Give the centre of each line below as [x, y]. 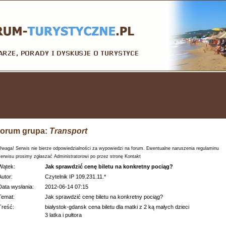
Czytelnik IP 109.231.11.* [75, 177]
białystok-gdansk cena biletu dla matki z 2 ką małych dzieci [117, 207]
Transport [68, 131]
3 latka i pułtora [63, 215]
